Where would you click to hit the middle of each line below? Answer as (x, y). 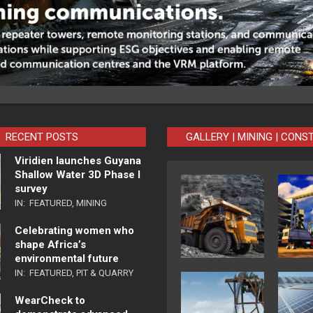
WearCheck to (50, 301)
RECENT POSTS (42, 137)
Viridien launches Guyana (78, 161)
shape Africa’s (50, 245)
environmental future (66, 259)
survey (31, 189)
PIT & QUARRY (104, 273)
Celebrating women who (74, 231)
